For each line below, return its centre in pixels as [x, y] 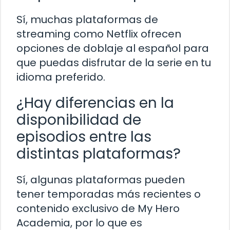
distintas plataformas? [99, 154]
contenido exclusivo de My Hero [98, 209]
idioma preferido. [61, 77]
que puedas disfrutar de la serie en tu [114, 63]
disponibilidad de [79, 120]
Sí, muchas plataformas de [87, 20]
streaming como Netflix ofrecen [99, 34]
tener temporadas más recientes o [109, 194]
